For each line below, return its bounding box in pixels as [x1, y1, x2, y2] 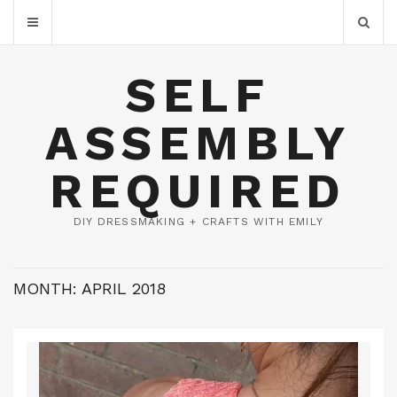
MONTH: [13, 279, 82, 298]
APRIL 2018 [82, 279, 166, 298]
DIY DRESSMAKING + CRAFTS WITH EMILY [74, 215, 323, 228]
